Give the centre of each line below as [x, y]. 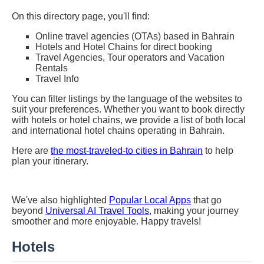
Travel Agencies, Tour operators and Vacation [130, 58]
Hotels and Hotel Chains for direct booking [124, 47]
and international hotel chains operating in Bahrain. [118, 131]
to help [218, 151]
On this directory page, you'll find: [81, 16]
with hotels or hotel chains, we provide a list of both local [129, 120]
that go [206, 200]
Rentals [52, 68]
